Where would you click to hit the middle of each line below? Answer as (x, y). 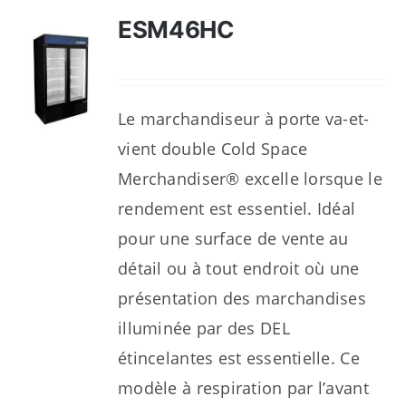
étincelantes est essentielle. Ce (239, 358)
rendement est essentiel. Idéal (237, 208)
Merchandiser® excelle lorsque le (250, 179)
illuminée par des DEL (204, 328)
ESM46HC (176, 29)
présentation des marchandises (242, 298)
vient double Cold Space (213, 149)
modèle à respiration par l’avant (243, 388)
